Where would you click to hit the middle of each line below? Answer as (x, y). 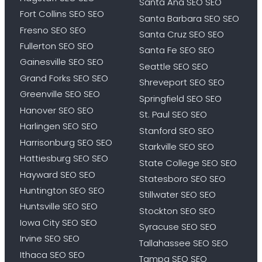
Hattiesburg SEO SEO (64, 158)
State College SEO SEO (188, 163)
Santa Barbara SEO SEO (189, 18)
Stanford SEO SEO (177, 130)
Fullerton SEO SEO (56, 46)
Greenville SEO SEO (60, 94)
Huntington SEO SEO (62, 190)
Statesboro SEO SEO (182, 178)
